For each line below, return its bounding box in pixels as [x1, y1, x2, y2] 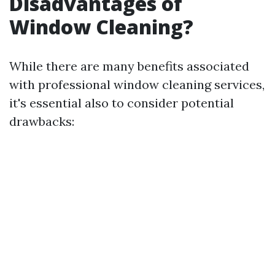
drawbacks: [9, 114, 74, 129]
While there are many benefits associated [9, 58, 249, 74]
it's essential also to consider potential [9, 95, 234, 110]
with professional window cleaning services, [9, 77, 265, 92]
